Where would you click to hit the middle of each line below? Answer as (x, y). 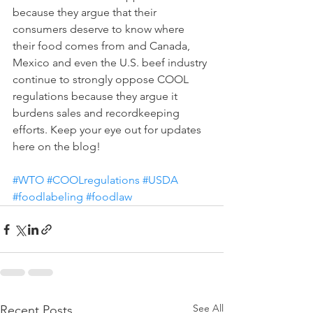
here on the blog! (57, 146)
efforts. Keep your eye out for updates (108, 130)
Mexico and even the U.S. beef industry (111, 63)
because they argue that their (86, 12)
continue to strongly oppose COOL (102, 79)
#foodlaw (109, 197)
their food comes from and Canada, (103, 46)
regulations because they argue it (96, 96)
